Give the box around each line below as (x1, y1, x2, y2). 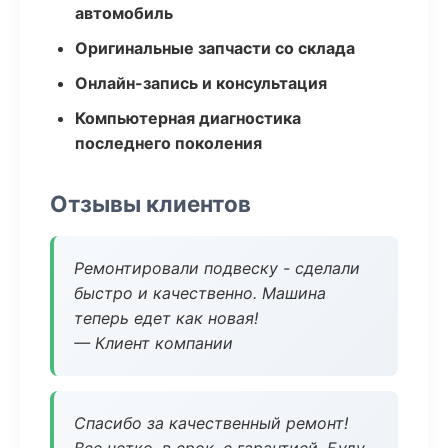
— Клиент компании (74, 333, 233, 353)
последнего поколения (75, 133, 262, 153)
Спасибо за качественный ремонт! (74, 413, 348, 433)
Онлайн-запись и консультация (75, 73, 327, 93)
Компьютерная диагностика (75, 108, 301, 128)
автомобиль (75, 3, 173, 23)
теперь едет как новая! (74, 308, 258, 328)
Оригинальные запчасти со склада (75, 38, 355, 58)
